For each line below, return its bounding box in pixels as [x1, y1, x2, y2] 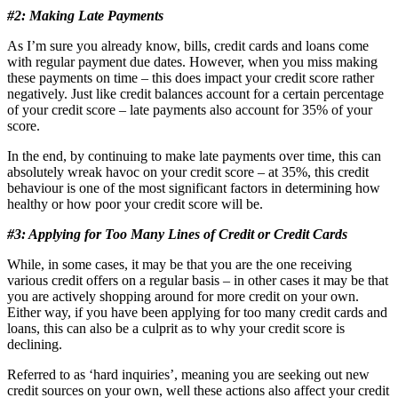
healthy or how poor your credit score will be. [7, 195, 263, 211]
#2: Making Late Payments [7, 7, 163, 23]
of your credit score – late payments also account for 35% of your [7, 101, 372, 117]
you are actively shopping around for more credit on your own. [7, 288, 359, 304]
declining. [7, 336, 62, 352]
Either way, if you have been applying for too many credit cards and [7, 304, 387, 320]
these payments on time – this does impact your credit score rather [7, 69, 374, 85]
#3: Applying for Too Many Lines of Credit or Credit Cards [7, 226, 347, 242]
